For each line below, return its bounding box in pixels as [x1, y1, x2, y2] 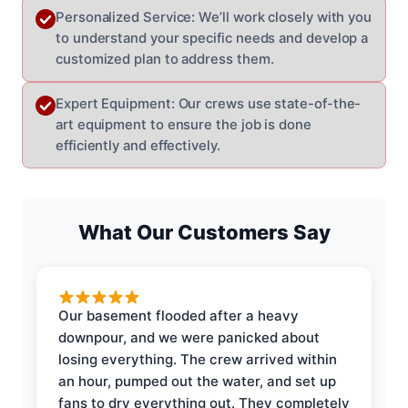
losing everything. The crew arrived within [58, 350, 337, 368]
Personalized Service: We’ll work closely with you [56, 8, 372, 25]
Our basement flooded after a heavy [58, 306, 299, 324]
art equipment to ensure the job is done [56, 116, 311, 133]
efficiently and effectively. [56, 137, 220, 154]
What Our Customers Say [77, 219, 331, 244]
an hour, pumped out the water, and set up [58, 372, 336, 390]
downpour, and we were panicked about [58, 328, 320, 346]
